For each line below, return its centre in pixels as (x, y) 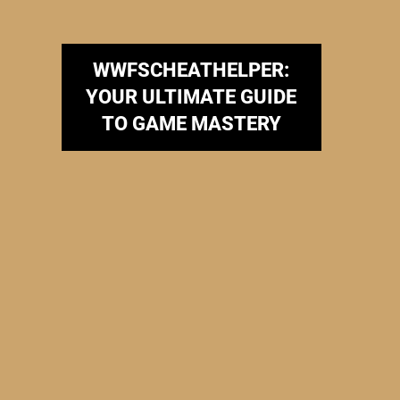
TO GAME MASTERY (191, 124)
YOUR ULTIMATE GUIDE (192, 97)
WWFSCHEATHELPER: (192, 71)
